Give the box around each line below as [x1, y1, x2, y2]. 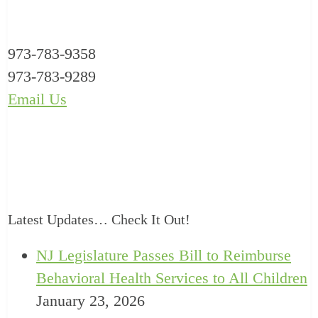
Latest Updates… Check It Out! [8, 212, 190, 228]
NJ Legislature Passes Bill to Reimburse [36, 246, 291, 265]
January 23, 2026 [36, 292, 145, 310]
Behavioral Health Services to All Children [36, 269, 307, 287]
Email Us [8, 90, 67, 109]
